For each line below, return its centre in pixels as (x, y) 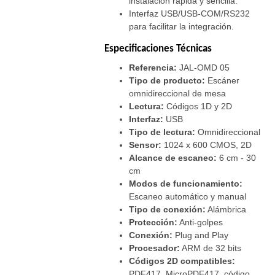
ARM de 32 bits (211, 248)
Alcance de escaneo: (173, 158)
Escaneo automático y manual (188, 197)
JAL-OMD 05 (203, 68)
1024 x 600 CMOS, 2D (207, 145)
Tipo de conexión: (168, 210)
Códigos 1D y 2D (198, 107)
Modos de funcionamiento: (186, 184)
